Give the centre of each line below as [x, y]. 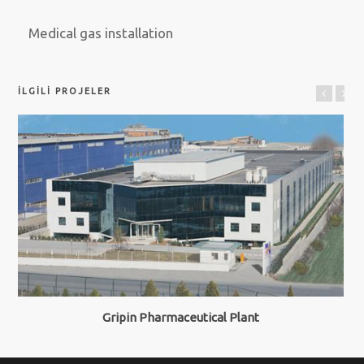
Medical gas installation [101, 33]
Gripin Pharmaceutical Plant [181, 317]
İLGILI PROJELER [65, 91]
